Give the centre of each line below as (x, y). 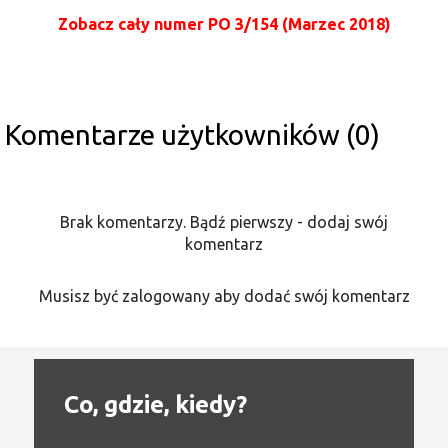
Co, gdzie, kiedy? (155, 404)
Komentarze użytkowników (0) (192, 134)
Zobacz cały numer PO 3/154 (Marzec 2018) (224, 23)
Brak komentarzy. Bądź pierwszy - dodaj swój (224, 221)
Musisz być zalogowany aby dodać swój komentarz (224, 295)
